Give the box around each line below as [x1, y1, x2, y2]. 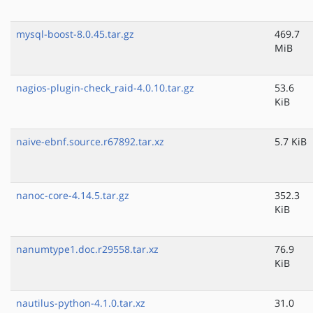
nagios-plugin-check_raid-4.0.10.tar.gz [16, 81, 194, 95]
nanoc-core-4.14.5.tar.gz [16, 189, 129, 203]
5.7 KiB [275, 135, 307, 149]
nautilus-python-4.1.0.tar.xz [16, 296, 145, 310]
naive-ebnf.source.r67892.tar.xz [16, 135, 164, 149]
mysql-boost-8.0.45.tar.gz [16, 27, 134, 41]
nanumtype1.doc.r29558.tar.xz [16, 242, 159, 256]
